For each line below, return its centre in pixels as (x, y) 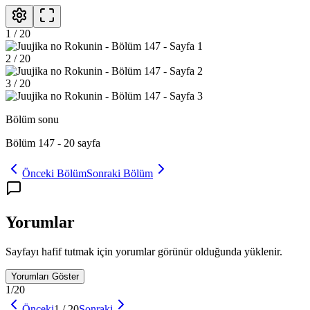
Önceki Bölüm (54, 173)
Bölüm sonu (32, 119)
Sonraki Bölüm (120, 173)
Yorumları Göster (45, 276)
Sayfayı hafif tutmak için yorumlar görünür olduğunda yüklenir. (144, 251)
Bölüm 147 (30, 143)
